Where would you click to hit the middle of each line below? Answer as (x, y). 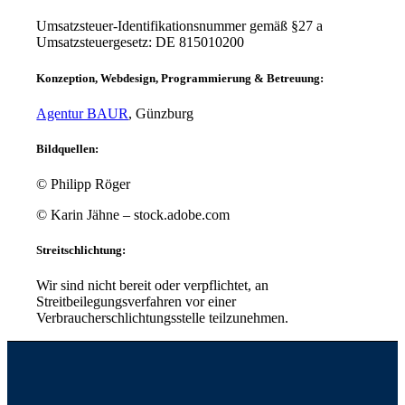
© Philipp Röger (84, 184)
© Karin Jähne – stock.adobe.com (133, 215)
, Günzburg (161, 113)
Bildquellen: (68, 148)
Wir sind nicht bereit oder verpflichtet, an (153, 286)
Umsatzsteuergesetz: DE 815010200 (141, 42)
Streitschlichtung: (81, 250)
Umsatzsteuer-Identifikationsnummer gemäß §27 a (180, 26)
